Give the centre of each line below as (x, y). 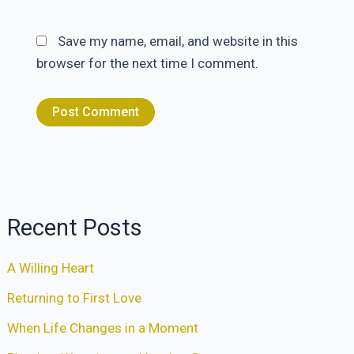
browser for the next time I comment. (147, 63)
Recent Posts (75, 228)
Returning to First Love (75, 298)
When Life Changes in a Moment (103, 328)
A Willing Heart (51, 268)
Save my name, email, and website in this (177, 41)
